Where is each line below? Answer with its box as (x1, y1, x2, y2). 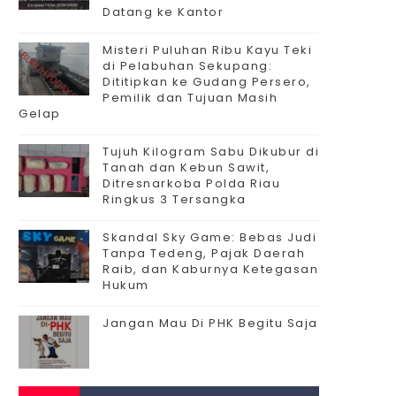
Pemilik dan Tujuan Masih (103, 89, 278, 106)
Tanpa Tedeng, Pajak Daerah (103, 245, 305, 262)
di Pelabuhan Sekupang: (103, 57, 272, 74)
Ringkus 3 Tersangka (103, 191, 247, 208)
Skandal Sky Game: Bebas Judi (103, 229, 316, 246)
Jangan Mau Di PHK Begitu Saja (103, 315, 318, 331)
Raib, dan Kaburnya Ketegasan (103, 261, 318, 278)
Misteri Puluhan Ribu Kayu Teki (103, 42, 312, 58)
